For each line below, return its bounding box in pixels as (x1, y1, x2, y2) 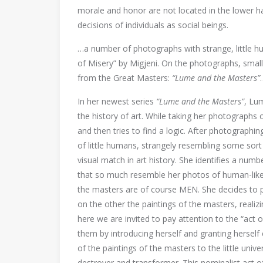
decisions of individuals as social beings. (77, 19, 228, 31)
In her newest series (77, 96, 156, 107)
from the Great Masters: (77, 72, 172, 83)
